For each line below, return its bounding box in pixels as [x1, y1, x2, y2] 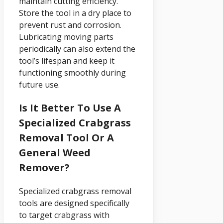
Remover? [19, 161, 70, 175]
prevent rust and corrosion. [19, 19, 121, 31]
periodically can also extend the [19, 43, 135, 55]
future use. [19, 79, 60, 91]
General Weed [19, 146, 91, 160]
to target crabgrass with [19, 210, 110, 221]
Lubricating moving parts [19, 31, 113, 43]
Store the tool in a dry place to [19, 7, 131, 19]
